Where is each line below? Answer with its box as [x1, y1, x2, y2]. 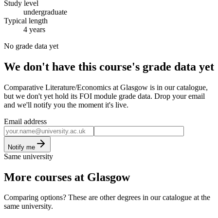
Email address [4, 117, 47, 126]
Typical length [4, 16, 48, 25]
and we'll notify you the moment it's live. [4, 100, 128, 109]
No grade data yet [4, 41, 58, 50]
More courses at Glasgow [4, 170, 130, 183]
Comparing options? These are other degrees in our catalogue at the [4, 193, 210, 202]
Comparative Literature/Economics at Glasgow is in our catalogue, [4, 83, 208, 91]
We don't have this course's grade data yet [4, 60, 214, 73]
